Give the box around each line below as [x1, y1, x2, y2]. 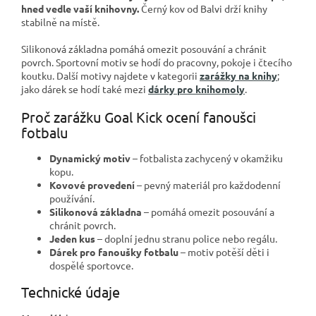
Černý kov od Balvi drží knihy [139, 1, 267, 15]
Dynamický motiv [49, 152, 130, 165]
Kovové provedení [49, 178, 135, 192]
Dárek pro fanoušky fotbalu [49, 245, 178, 259]
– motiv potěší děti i [178, 245, 269, 259]
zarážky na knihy [200, 68, 277, 82]
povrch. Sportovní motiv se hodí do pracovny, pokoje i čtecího [21, 55, 292, 68]
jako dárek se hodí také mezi [21, 82, 148, 95]
